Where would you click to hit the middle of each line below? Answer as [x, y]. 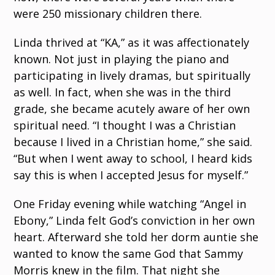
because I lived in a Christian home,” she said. [133, 142]
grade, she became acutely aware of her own [132, 109]
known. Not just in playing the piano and [122, 59]
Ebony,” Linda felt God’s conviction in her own [134, 221]
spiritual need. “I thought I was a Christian [125, 126]
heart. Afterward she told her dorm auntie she [136, 237]
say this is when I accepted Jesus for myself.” [131, 175]
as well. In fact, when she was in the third [122, 92]
